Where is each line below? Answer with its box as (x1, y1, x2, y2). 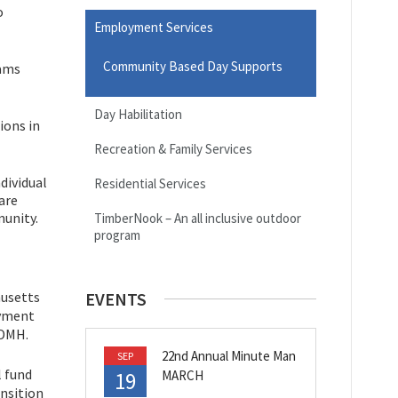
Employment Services (94, 18, 213, 36)
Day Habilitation (94, 105, 182, 123)
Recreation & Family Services (94, 139, 252, 157)
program (94, 226, 140, 243)
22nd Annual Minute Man (161, 346, 296, 364)
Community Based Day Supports (103, 57, 283, 75)
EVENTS (85, 287, 147, 310)
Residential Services (94, 174, 206, 192)
